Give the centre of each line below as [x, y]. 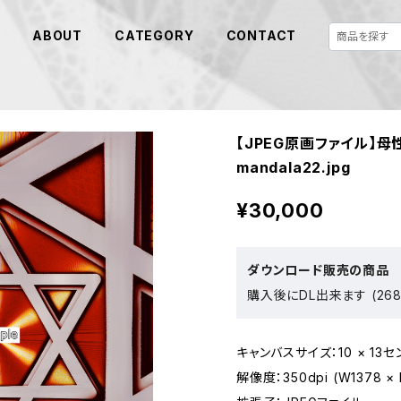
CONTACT [261, 36]
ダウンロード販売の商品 [318, 270]
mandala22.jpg [294, 168]
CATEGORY [154, 36]
